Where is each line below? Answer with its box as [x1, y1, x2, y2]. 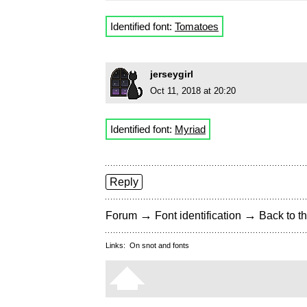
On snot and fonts [130, 241, 189, 250]
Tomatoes [175, 21, 219, 33]
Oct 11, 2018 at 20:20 [150, 86, 236, 97]
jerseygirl [150, 69, 193, 80]
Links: [106, 241, 130, 250]
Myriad [175, 123, 206, 136]
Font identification [155, 210, 241, 222]
